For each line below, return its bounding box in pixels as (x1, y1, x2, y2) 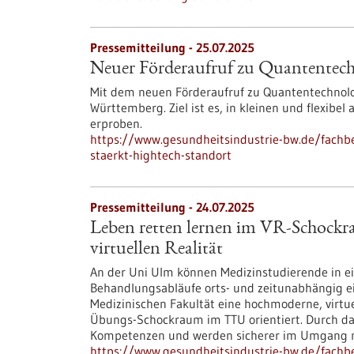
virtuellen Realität (90, 240, 223, 259)
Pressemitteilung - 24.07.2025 (90, 199, 254, 215)
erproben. (90, 115, 142, 131)
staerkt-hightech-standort (90, 147, 232, 163)
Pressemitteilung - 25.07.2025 (90, 40, 254, 55)
